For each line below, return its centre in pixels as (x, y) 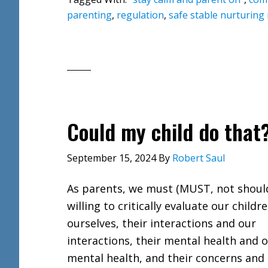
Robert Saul (199, 158)
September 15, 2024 (112, 158)
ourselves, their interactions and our (162, 223)
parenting (89, 15)
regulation (140, 15)
